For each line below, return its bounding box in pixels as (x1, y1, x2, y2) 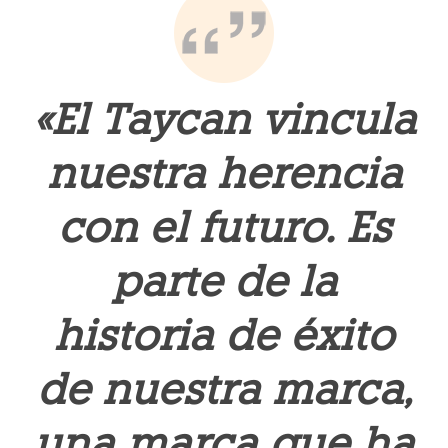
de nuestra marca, (36, 364, 412, 415)
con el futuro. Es (57, 202, 391, 253)
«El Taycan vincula (32, 94, 416, 145)
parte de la (111, 256, 337, 307)
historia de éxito (54, 310, 394, 361)
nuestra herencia (46, 148, 402, 199)
